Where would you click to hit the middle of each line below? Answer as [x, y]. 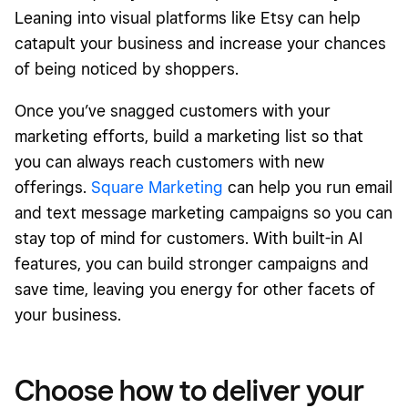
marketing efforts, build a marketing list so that [189, 136]
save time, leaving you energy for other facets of [195, 289]
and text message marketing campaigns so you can [204, 212]
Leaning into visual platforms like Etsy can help [188, 17]
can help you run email [308, 187]
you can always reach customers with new [169, 161]
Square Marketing [157, 187]
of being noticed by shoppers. [127, 68]
